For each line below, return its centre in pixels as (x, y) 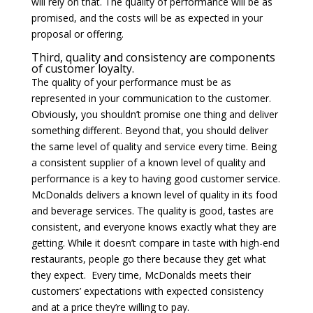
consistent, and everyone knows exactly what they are (154, 227)
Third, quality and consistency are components (153, 57)
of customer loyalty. (82, 68)
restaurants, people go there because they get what (148, 259)
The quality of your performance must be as (131, 82)
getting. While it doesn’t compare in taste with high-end (155, 243)
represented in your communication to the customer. (151, 98)
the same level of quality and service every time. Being (154, 146)
